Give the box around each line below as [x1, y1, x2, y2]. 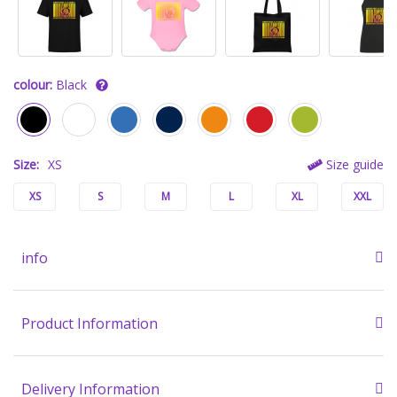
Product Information [21, 314, 158, 333]
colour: [13, 76, 52, 93]
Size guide [323, 156, 384, 173]
